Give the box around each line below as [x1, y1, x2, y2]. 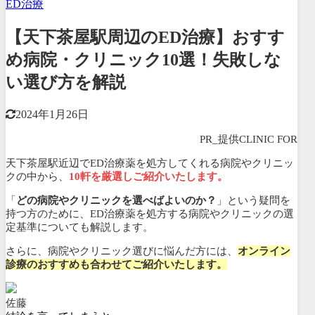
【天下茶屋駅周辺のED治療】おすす [6, 27, 285, 46]
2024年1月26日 [15, 108, 89, 120]
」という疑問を [217, 194, 290, 206]
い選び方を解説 [6, 72, 126, 91]
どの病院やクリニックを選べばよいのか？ [16, 194, 217, 206]
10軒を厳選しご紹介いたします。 [69, 170, 228, 182]
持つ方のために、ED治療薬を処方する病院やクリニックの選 [6, 207, 294, 219]
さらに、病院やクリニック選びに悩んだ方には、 [6, 245, 238, 257]
